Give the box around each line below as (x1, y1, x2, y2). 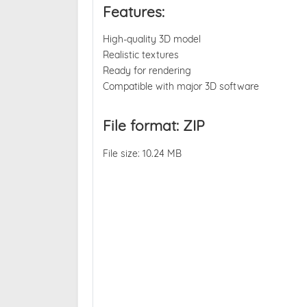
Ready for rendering (102, 64, 191, 77)
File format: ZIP (102, 116, 205, 134)
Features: (102, 2, 164, 21)
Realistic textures (102, 49, 179, 62)
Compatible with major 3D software (102, 80, 259, 93)
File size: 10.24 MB (102, 147, 182, 160)
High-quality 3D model (102, 33, 201, 46)
